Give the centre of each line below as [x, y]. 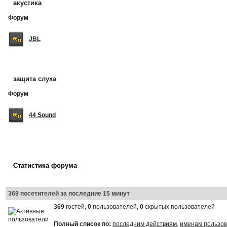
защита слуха [34, 79]
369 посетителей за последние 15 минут [69, 193]
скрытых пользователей [179, 206]
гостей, [76, 206]
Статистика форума [45, 165]
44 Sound [42, 115]
